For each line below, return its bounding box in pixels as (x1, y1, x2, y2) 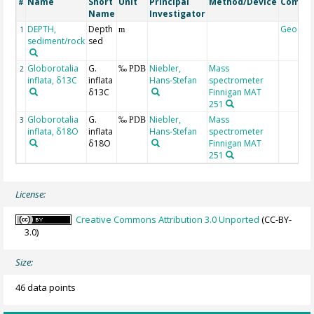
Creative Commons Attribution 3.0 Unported (76, 213, 260, 226)
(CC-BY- (259, 213, 292, 226)
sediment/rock (27, 35, 86, 48)
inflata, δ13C (27, 74, 78, 87)
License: (15, 188, 46, 201)
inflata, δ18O (27, 125, 79, 138)
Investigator (149, 8, 206, 20)
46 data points (15, 281, 76, 294)
